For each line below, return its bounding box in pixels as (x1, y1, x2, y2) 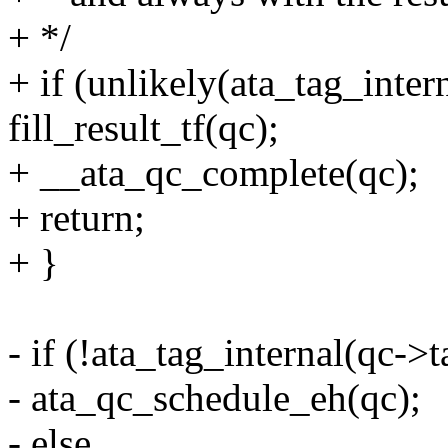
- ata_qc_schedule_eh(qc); (8, 376, 421, 420)
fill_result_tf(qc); (8, 106, 279, 150)
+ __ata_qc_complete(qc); (8, 151, 419, 195)
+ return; (8, 196, 145, 240)
